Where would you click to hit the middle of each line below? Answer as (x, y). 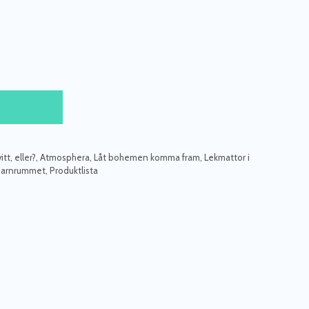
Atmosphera (65, 157)
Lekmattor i (227, 157)
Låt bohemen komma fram (147, 157)
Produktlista (74, 170)
